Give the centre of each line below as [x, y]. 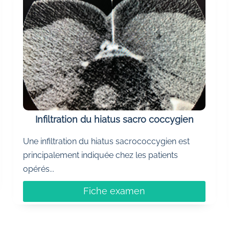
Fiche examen [114, 191]
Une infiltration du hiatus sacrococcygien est [107, 142]
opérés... [39, 169]
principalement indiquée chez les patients [101, 155]
